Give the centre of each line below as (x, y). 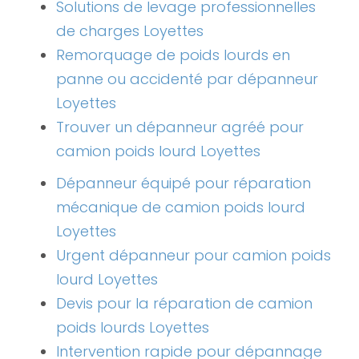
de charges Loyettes (130, 31)
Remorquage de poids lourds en (173, 55)
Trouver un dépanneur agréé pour (180, 127)
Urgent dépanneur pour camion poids (194, 256)
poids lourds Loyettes (133, 328)
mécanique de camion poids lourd (181, 208)
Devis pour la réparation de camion (184, 304)
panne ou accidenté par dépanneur (187, 79)
